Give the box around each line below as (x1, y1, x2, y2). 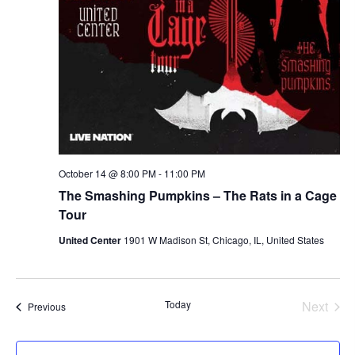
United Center (58, 233, 124, 248)
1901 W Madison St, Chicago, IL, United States (123, 233, 324, 247)
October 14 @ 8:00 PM (58, 166, 156, 181)
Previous (27, 300, 66, 314)
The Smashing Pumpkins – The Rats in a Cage (58, 186, 337, 205)
